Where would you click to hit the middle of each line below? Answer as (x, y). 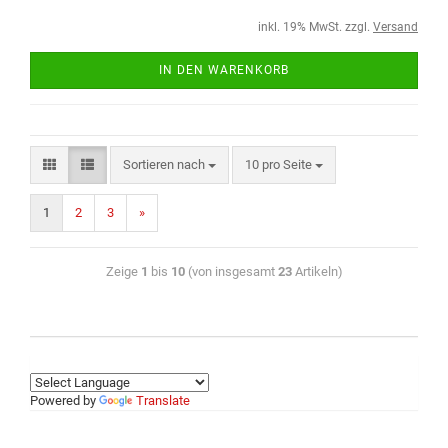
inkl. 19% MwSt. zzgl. (315, 27)
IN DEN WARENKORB (224, 70)
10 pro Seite (278, 164)
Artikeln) (317, 271)
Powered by (64, 400)
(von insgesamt (231, 271)
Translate (163, 400)
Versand (395, 27)
